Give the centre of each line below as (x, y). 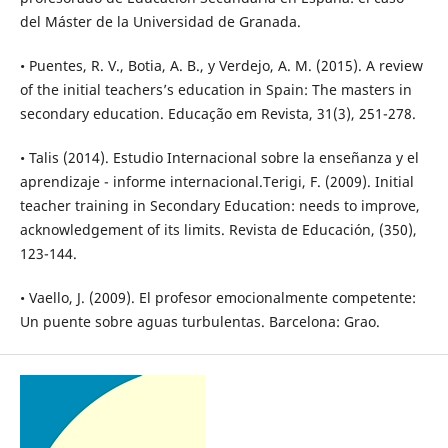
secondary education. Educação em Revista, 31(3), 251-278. (217, 114)
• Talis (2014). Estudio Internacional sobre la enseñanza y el (219, 158)
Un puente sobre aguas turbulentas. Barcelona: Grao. (199, 322)
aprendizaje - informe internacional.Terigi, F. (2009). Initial (216, 182)
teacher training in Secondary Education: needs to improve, (219, 206)
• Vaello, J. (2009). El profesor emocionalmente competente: (217, 298)
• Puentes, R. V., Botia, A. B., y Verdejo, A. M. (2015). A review (221, 66)
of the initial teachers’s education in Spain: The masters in (215, 90)
